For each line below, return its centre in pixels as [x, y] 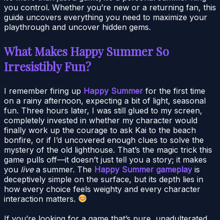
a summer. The [64, 169]
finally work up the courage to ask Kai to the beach [100, 130]
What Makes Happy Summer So [86, 51]
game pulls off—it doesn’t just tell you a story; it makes [105, 159]
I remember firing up [44, 91]
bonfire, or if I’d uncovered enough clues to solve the [104, 140]
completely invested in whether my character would [101, 120]
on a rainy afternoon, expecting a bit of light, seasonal [105, 100]
